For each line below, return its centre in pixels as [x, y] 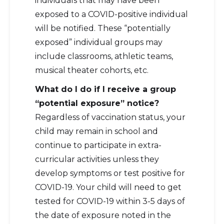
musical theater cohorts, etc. [92, 70]
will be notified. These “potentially [103, 28]
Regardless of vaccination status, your [110, 117]
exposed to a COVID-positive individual [111, 14]
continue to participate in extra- [98, 145]
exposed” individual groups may [99, 42]
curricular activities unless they [97, 159]
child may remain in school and [96, 131]
